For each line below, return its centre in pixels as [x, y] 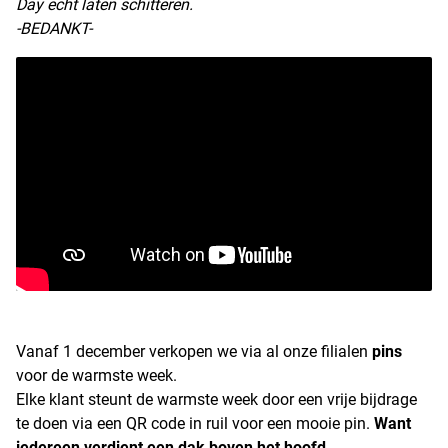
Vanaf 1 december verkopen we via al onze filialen [194, 351]
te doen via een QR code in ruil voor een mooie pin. [195, 423]
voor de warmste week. [96, 375]
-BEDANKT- [54, 28]
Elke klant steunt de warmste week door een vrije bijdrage [216, 399]
